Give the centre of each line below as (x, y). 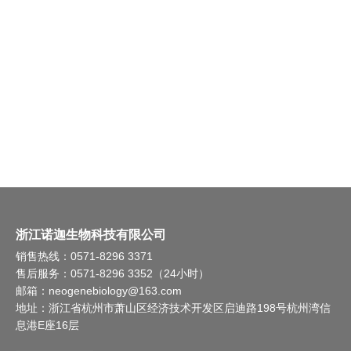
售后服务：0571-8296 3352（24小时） (112, 273)
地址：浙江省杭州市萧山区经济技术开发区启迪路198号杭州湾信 (173, 308)
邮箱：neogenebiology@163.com (99, 291)
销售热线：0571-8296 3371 (84, 256)
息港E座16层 (47, 325)
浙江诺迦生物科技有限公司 (91, 235)
